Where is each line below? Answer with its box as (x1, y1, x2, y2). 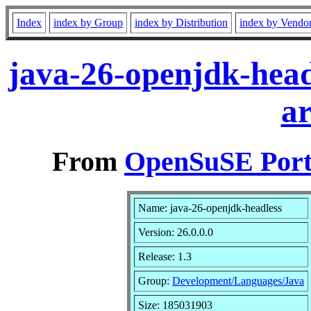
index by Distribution (135, 17, 228, 28)
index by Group (53, 17, 123, 28)
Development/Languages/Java (172, 274, 304, 287)
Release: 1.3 (138, 250, 192, 262)
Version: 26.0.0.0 (138, 226, 213, 238)
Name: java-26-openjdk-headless (138, 201, 282, 214)
